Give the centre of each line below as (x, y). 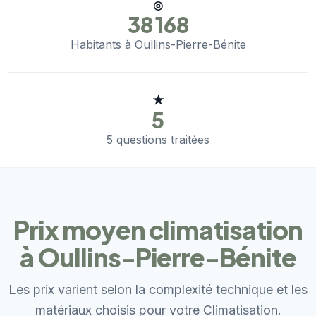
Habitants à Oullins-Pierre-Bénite (158, 45)
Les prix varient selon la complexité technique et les (158, 290)
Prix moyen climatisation (158, 230)
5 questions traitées (158, 140)
